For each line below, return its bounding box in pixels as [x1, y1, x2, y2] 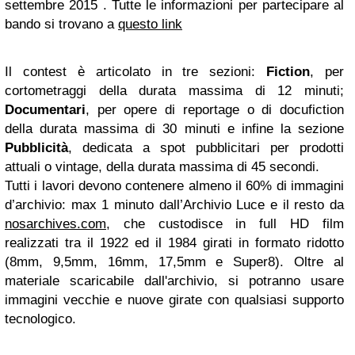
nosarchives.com [5, 216, 106, 231]
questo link [118, 17, 182, 32]
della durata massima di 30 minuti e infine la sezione [5, 121, 344, 136]
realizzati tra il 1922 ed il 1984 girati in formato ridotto [5, 235, 344, 250]
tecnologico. [5, 311, 76, 326]
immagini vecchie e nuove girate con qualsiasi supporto [5, 292, 344, 307]
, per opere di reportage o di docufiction [86, 102, 344, 117]
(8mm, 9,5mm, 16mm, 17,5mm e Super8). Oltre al [5, 254, 344, 269]
